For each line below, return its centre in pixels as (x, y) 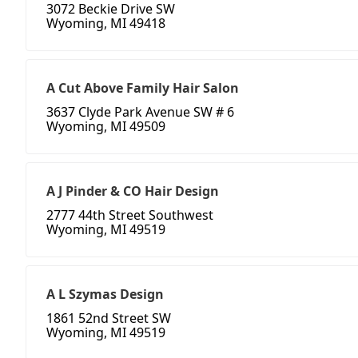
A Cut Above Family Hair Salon (143, 88)
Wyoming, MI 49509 (106, 127)
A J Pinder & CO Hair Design (133, 191)
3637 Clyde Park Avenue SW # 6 (140, 112)
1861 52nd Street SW (109, 318)
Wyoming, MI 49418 (106, 24)
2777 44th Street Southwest (130, 215)
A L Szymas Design (105, 294)
